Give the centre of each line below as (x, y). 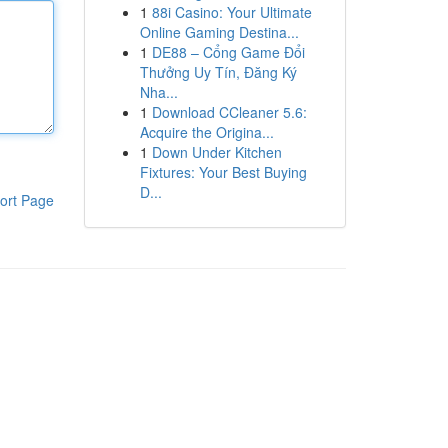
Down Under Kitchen (216, 152)
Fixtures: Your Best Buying (223, 172)
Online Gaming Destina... (219, 32)
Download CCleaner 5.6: (229, 112)
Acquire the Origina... (206, 132)
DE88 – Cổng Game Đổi (228, 52)
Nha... (158, 92)
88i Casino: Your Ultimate (231, 12)
